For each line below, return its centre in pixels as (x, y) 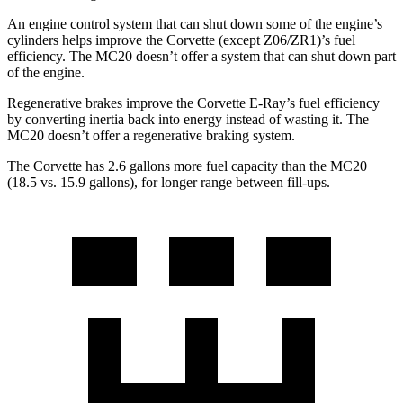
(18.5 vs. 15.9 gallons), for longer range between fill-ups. (169, 182)
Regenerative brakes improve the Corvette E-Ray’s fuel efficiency (193, 103)
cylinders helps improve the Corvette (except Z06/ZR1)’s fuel (181, 40)
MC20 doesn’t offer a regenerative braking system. (151, 135)
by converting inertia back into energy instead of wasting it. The (188, 119)
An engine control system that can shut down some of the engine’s (195, 23)
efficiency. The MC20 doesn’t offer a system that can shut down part (201, 56)
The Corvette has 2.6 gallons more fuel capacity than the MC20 (187, 166)
